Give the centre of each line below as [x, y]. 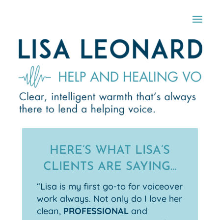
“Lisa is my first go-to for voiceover [110, 187]
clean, [50, 211]
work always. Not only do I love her [109, 199]
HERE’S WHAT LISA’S [110, 151]
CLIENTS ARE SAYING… [110, 167]
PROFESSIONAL [96, 211]
